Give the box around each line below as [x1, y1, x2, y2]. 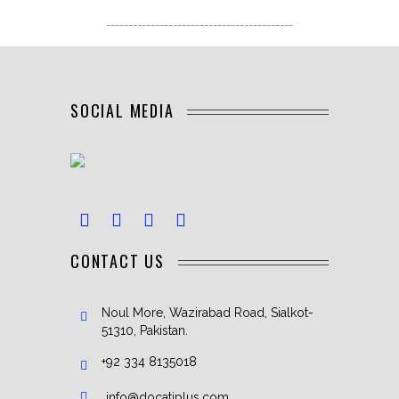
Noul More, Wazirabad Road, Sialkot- [102, 305, 313, 321]
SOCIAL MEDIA [70, 99, 180, 123]
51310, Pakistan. [102, 323, 188, 338]
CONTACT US [70, 249, 170, 273]
